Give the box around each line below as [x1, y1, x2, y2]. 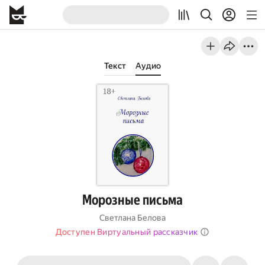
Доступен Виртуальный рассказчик [55, 227, 198, 237]
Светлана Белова [99, 213, 166, 222]
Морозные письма [82, 192, 183, 208]
